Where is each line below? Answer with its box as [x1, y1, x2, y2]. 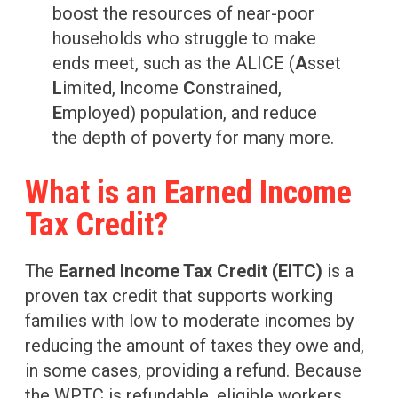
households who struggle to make [52, 28, 317, 50]
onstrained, [195, 77, 283, 99]
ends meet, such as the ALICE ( [52, 52, 296, 75]
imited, [62, 77, 121, 99]
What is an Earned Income [25, 174, 352, 212]
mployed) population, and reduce [62, 102, 318, 124]
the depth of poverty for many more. [52, 127, 335, 149]
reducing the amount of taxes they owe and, [25, 335, 364, 357]
